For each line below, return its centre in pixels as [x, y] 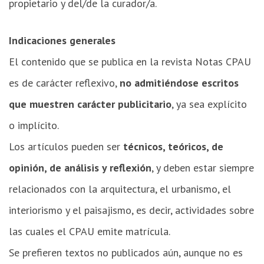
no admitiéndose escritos [179, 82]
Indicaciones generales [62, 40]
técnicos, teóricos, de [173, 146]
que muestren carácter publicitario [90, 104]
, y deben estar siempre [203, 167]
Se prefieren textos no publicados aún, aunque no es [126, 252]
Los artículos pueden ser [66, 146]
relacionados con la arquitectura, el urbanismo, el [120, 189]
